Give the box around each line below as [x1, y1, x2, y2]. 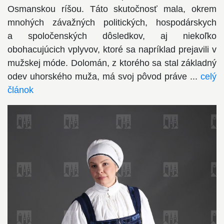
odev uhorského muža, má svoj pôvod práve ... [7, 71, 200, 81]
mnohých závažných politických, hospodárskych [7, 17, 216, 27]
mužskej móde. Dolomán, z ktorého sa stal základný [7, 57, 216, 68]
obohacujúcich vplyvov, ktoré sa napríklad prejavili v [7, 44, 216, 54]
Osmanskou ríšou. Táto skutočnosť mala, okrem [7, 3, 216, 14]
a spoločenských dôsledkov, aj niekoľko [7, 30, 216, 41]
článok [7, 84, 33, 95]
